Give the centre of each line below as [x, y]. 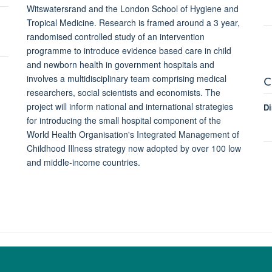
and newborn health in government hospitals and [120, 64]
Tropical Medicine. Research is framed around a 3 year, [133, 22]
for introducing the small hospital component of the [124, 120]
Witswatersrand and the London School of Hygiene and [132, 8]
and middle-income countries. [83, 162]
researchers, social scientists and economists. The [123, 92]
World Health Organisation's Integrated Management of [133, 134]
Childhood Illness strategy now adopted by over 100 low [134, 148]
